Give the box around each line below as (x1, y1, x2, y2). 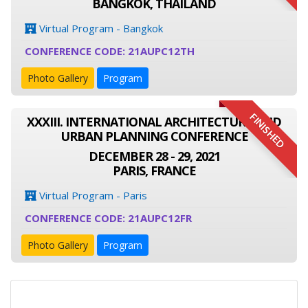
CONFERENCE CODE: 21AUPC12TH (25, 44, 195, 58)
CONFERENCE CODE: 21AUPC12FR (25, 211, 192, 225)
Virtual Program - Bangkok (36, 21, 163, 35)
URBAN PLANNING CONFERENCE (60, 128, 248, 144)
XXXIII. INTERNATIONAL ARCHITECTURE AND (27, 113, 281, 130)
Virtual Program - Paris (36, 188, 147, 202)
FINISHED (247, 112, 286, 151)
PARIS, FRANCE (112, 162, 196, 179)
